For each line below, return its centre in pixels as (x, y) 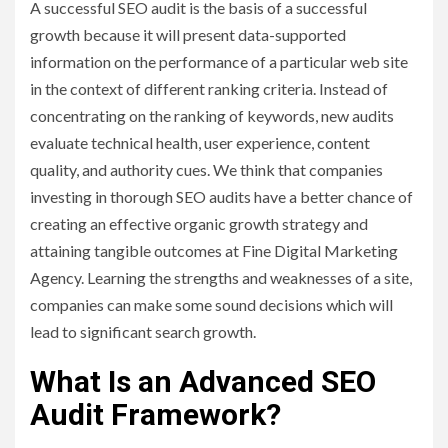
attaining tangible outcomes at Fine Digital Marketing (214, 251)
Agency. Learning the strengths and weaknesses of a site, (221, 278)
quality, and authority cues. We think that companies (206, 170)
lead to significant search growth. (143, 332)
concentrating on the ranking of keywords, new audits (212, 116)
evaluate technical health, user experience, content (200, 143)
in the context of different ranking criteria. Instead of (209, 89)
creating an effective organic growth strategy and (199, 224)
